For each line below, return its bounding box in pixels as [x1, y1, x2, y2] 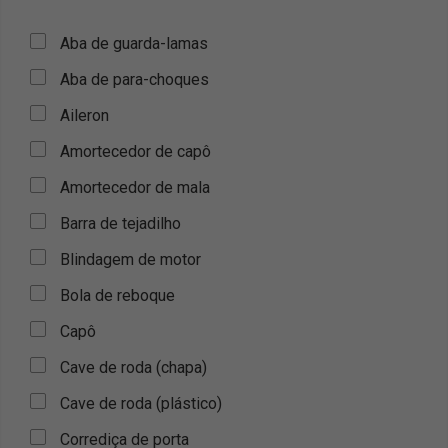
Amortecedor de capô [60, 142, 211, 161]
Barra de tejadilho [60, 214, 181, 233]
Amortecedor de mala [60, 178, 210, 197]
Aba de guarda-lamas [60, 34, 208, 53]
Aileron [60, 106, 109, 125]
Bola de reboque [60, 286, 175, 305]
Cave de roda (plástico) [60, 394, 222, 413]
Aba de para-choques [60, 70, 209, 89]
